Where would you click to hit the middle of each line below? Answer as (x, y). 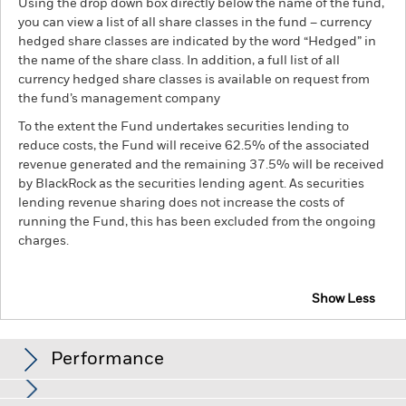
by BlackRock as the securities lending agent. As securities (191, 184)
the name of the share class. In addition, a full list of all (179, 61)
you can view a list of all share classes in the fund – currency (195, 23)
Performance (107, 360)
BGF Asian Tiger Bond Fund (114, 329)
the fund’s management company (119, 99)
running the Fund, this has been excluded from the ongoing (197, 222)
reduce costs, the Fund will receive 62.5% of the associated (194, 146)
